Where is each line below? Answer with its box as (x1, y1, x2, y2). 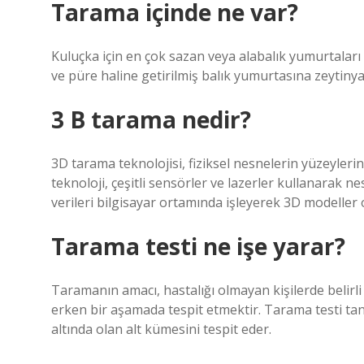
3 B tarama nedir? (51, 104, 251, 135)
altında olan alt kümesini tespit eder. (51, 320, 271, 338)
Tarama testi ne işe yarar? (51, 231, 345, 262)
